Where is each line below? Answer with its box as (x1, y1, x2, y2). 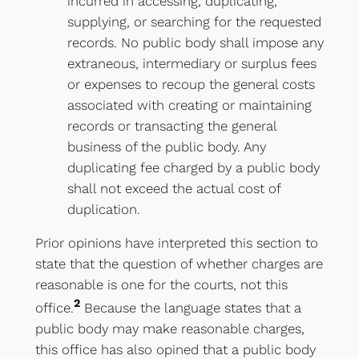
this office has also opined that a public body (34, 341, 316, 357)
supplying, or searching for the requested (67, 13, 321, 30)
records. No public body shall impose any (67, 34, 324, 50)
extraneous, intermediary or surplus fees (67, 54, 317, 71)
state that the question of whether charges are (34, 256, 323, 272)
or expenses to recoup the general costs (67, 75, 315, 92)
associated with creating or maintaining (67, 96, 312, 113)
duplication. (67, 200, 140, 217)
